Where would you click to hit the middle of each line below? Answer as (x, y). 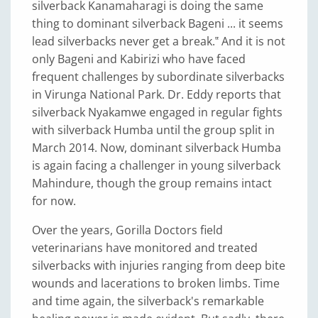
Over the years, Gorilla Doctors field (127, 230)
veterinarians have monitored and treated (145, 248)
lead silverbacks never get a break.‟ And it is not (159, 41)
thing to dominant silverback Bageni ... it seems (158, 23)
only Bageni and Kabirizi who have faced (139, 59)
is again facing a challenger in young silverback (156, 165)
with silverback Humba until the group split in (153, 130)
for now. (54, 201)
